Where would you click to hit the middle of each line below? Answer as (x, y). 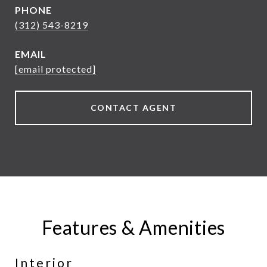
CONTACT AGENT (133, 108)
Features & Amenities (133, 227)
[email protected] (55, 69)
